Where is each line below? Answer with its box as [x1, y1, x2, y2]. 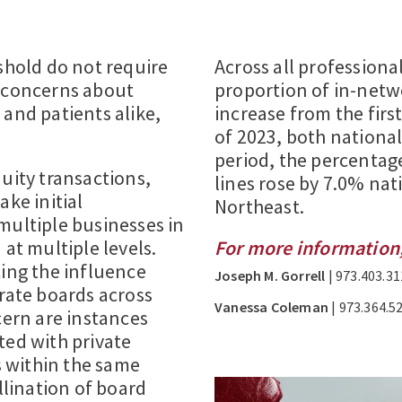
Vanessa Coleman [214, 297, 328, 316]
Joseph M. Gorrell [214, 266, 326, 284]
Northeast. [214, 193, 304, 219]
